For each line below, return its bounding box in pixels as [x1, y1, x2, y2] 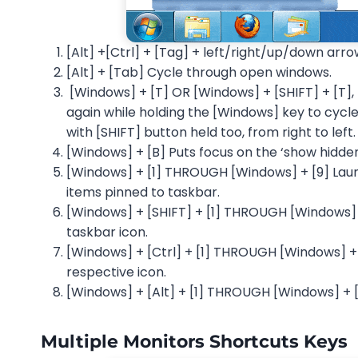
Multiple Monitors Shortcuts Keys [41, 330, 348, 352]
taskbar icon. [66, 222, 148, 241]
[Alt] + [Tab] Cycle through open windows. [66, 62, 332, 82]
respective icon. [66, 262, 166, 281]
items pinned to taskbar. [66, 182, 220, 201]
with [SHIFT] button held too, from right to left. [66, 122, 356, 141]
